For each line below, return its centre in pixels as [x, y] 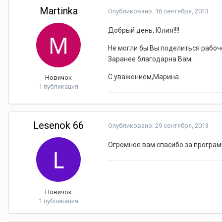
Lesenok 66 [58, 125]
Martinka [58, 11]
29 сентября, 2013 [182, 126]
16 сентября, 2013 [182, 11]
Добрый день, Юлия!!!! [144, 30]
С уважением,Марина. [144, 77]
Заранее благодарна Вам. [150, 59]
